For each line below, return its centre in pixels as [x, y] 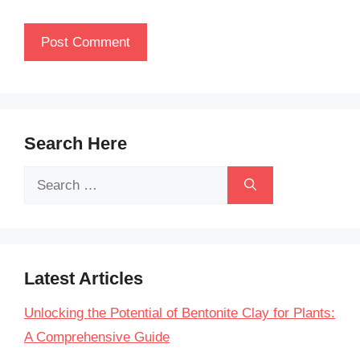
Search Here [76, 143]
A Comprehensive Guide [97, 337]
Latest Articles [84, 278]
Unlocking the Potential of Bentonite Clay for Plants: [180, 313]
